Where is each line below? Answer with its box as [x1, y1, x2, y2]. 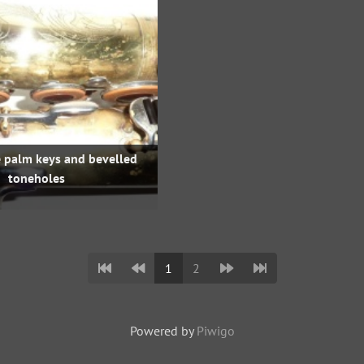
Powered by [129, 323, 197, 339]
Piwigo [196, 323, 235, 339]
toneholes [8, 170, 65, 186]
